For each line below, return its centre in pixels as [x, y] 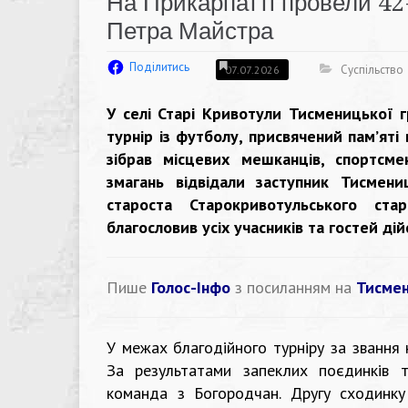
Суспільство [372, 69]
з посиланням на [293, 287]
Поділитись [159, 67]
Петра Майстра [190, 31]
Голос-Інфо [191, 287]
